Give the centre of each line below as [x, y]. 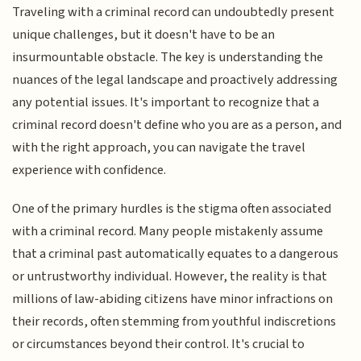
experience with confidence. [89, 170]
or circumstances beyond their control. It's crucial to [159, 344]
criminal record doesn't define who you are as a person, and [177, 124]
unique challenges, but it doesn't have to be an [144, 34]
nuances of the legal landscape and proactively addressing [175, 79]
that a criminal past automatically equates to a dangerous [176, 254]
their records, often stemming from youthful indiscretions [174, 322]
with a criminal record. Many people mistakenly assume [168, 231]
